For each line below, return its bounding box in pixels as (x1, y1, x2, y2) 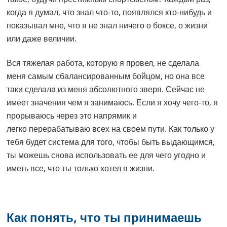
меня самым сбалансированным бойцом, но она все (7, 70, 205, 82)
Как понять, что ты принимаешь (7, 209, 202, 226)
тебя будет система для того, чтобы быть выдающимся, (7, 136, 215, 148)
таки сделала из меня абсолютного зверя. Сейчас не (7, 84, 205, 95)
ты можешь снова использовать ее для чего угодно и (7, 149, 206, 161)
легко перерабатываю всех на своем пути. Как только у (7, 123, 215, 135)
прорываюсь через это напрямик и (7, 110, 137, 122)
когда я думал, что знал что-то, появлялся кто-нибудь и (7, 7, 212, 18)
